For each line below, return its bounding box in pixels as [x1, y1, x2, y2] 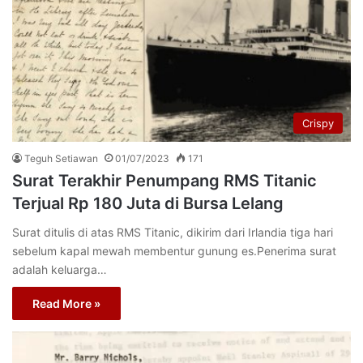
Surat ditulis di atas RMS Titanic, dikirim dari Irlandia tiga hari [12, 224, 333, 239]
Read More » [32, 296, 100, 310]
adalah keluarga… [12, 262, 107, 276]
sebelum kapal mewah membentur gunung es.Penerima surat [12, 243, 336, 258]
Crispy [302, 116, 334, 130]
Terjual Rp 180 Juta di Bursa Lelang [12, 193, 284, 213]
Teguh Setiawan [24, 152, 98, 164]
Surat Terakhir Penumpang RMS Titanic [12, 170, 317, 190]
